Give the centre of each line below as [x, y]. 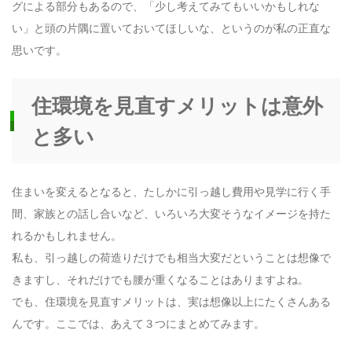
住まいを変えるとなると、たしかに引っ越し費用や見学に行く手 [171, 191]
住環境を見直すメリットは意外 [177, 105]
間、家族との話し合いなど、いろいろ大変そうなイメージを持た [171, 213]
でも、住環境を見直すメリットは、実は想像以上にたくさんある [171, 301]
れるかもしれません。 [67, 235]
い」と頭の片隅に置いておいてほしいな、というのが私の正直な [171, 28]
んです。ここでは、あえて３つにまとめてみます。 [138, 323]
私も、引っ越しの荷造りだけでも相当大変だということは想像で [171, 257]
